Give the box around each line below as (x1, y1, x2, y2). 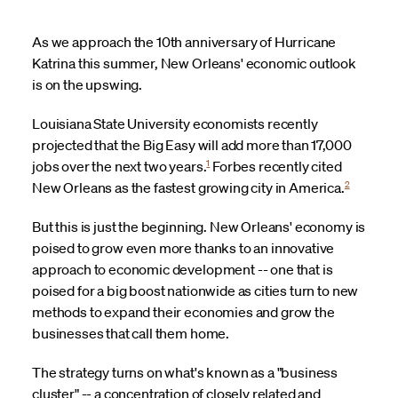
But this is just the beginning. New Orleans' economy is (32, 217, 366, 235)
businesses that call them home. (32, 323, 230, 342)
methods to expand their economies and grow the (32, 302, 335, 321)
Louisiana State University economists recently (32, 114, 318, 132)
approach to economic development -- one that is (32, 259, 333, 278)
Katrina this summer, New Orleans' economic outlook (32, 53, 356, 72)
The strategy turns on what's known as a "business (32, 362, 338, 381)
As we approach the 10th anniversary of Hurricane (32, 32, 337, 51)
